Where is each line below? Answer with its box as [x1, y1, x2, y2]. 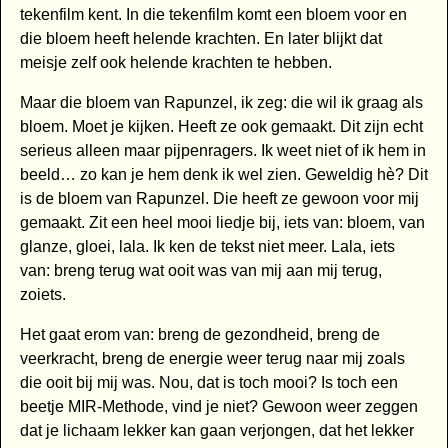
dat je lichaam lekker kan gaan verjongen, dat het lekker [19, 422, 414, 440]
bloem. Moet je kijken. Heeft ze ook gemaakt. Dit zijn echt [19, 118, 423, 136]
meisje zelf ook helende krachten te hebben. [19, 54, 332, 72]
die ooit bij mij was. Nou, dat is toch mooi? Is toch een [19, 374, 398, 392]
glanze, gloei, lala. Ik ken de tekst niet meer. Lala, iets [19, 238, 395, 256]
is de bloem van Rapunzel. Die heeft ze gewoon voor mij [19, 190, 419, 208]
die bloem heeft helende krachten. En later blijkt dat [19, 30, 382, 48]
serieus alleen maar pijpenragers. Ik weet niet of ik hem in [19, 142, 426, 160]
